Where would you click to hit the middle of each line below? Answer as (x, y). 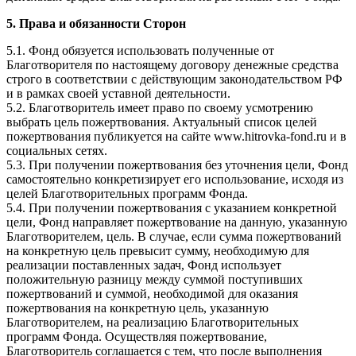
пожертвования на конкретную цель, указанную (137, 308)
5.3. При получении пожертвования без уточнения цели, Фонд (177, 164)
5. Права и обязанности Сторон (96, 23)
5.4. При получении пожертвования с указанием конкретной (172, 207)
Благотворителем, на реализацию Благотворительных (153, 322)
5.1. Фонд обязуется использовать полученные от (140, 50)
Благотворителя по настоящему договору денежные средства (172, 64)
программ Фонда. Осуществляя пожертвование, (137, 336)
